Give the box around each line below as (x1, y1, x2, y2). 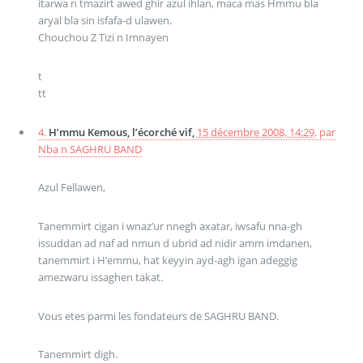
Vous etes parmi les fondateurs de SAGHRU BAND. (37, 308, 279, 323)
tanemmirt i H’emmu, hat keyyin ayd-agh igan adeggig (37, 253, 297, 268)
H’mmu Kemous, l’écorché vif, (48, 124, 197, 139)
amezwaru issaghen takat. (37, 270, 163, 285)
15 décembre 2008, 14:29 (196, 124, 314, 139)
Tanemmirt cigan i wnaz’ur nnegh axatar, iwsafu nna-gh (37, 219, 302, 234)
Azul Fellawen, (37, 180, 105, 195)
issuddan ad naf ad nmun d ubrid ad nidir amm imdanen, (37, 236, 312, 251)
